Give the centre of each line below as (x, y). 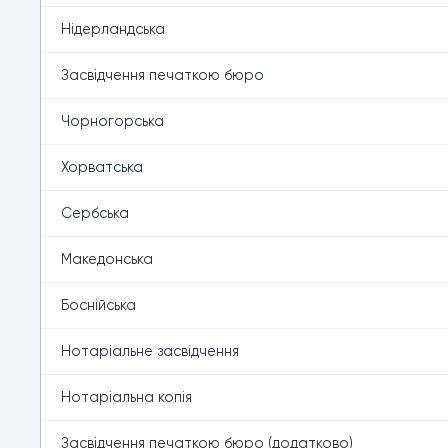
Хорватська (102, 167)
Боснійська (98, 305)
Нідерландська (113, 29)
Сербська (95, 213)
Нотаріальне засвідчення (150, 351)
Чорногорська (112, 121)
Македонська (107, 259)
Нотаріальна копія (126, 397)
